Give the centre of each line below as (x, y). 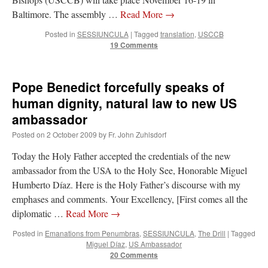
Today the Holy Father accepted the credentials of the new (121, 156)
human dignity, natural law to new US (124, 103)
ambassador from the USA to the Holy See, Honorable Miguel (130, 170)
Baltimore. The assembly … (66, 14)
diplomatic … (39, 214)
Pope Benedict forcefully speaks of (118, 87)
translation (177, 34)
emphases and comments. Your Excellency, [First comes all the (130, 199)
